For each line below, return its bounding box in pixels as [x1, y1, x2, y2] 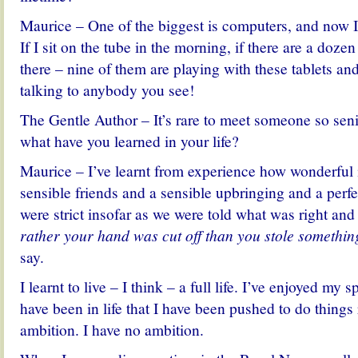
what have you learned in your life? [20, 130, 239, 151]
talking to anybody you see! [20, 79, 194, 100]
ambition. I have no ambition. [20, 319, 204, 340]
